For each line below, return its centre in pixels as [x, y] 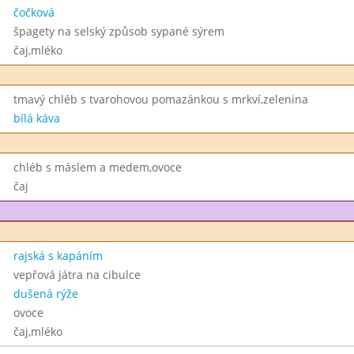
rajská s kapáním [58, 256]
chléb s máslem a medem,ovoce [97, 167]
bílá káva [36, 118]
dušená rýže [45, 294]
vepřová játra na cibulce [77, 275]
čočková [34, 12]
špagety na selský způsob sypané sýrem [119, 31]
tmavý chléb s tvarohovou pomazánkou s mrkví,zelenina [160, 99]
